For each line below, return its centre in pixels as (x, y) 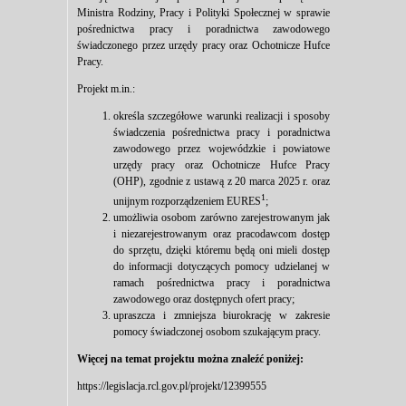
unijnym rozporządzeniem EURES (187, 202)
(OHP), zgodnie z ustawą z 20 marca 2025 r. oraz (222, 182)
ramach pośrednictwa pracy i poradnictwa (222, 283)
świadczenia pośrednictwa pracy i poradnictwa (222, 133)
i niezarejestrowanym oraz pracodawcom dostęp (222, 234)
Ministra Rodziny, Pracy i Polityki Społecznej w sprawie (203, 13)
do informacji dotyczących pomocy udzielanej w (222, 267)
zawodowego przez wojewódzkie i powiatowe (222, 149)
